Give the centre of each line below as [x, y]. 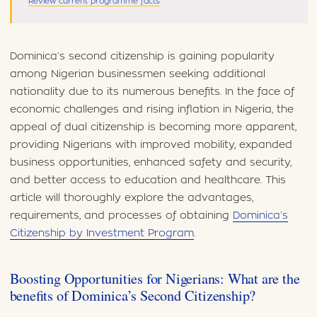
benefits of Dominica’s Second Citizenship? [133, 296]
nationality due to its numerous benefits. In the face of [152, 91]
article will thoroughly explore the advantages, [131, 197]
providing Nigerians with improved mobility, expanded [151, 144]
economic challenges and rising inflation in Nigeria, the [151, 109]
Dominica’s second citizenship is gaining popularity [142, 56]
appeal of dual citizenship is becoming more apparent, [153, 127]
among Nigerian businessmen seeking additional [137, 74]
